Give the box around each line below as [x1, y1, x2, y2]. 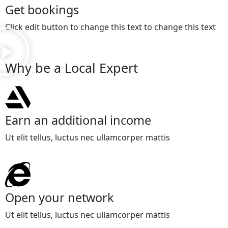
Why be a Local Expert [5, 59, 138, 76]
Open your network [5, 189, 114, 206]
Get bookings [5, 2, 79, 18]
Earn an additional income [5, 112, 151, 128]
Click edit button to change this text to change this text [5, 21, 216, 33]
